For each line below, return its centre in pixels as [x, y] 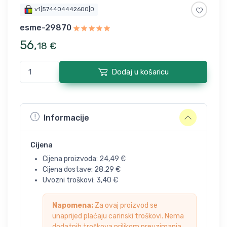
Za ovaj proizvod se [125, 206]
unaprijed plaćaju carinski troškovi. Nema [118, 216]
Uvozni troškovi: [69, 180]
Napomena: [73, 206]
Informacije [66, 118]
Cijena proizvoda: [71, 159]
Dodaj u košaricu [140, 72]
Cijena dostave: [68, 170]
